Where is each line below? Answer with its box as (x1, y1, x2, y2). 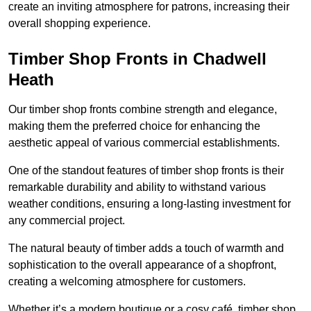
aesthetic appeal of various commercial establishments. (8, 137, 280, 149)
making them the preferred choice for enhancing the (8, 120, 260, 133)
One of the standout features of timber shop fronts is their (8, 165, 284, 177)
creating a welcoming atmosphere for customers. (8, 276, 249, 288)
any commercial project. (8, 215, 128, 227)
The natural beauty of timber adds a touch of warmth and (8, 242, 284, 255)
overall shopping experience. (8, 17, 151, 30)
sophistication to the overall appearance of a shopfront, (8, 259, 276, 271)
